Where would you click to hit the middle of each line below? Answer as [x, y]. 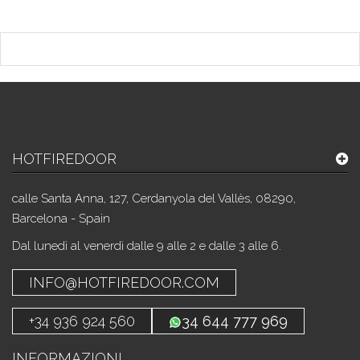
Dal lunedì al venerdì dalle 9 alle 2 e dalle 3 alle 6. [147, 246]
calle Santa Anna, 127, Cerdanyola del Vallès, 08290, [154, 198]
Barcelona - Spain [61, 219]
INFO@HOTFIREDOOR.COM [124, 282]
